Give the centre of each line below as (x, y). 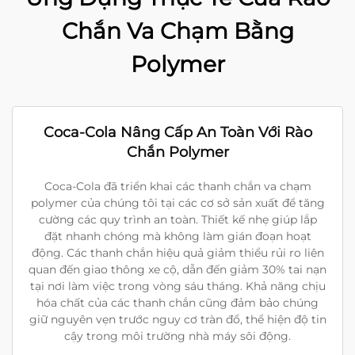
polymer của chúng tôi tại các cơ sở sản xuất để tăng (177, 203)
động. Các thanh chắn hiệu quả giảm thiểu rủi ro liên (177, 253)
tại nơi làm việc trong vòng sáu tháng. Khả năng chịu (177, 286)
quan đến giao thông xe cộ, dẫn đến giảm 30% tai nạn (177, 269)
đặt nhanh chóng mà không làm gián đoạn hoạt (177, 236)
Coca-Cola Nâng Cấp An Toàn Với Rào (177, 132)
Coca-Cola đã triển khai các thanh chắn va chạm (177, 186)
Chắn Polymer (177, 152)
